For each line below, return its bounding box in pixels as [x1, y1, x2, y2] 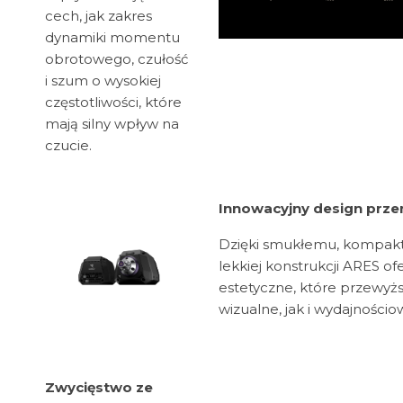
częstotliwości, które [45, 94, 182, 112]
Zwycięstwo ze [45, 379, 153, 397]
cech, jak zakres [45, 7, 152, 25]
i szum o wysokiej [45, 72, 161, 90]
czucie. [45, 137, 92, 155]
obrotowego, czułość [45, 50, 188, 68]
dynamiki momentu [45, 29, 180, 47]
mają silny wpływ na [45, 115, 179, 133]
